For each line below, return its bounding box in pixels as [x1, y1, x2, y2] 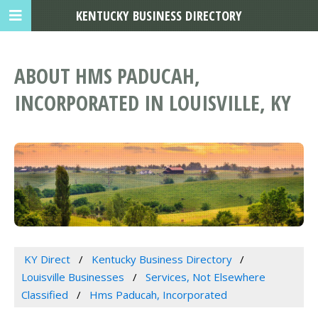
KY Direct [23, 252, 70, 267]
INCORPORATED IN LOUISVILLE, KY [14, 89, 291, 117]
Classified [21, 287, 68, 302]
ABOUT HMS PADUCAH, [14, 62, 200, 90]
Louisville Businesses [21, 270, 124, 285]
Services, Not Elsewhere [145, 270, 265, 285]
